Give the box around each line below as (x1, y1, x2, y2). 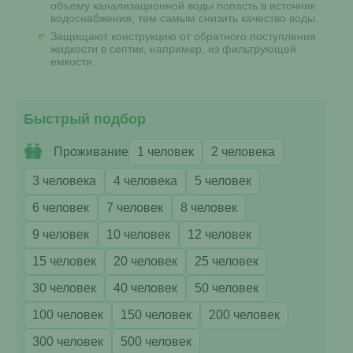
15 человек (32, 255, 96, 268)
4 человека (113, 174, 177, 188)
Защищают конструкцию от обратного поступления (50, 30, 316, 43)
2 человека (211, 145, 275, 158)
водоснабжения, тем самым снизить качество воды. (50, 12, 318, 24)
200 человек (209, 308, 280, 321)
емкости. (50, 55, 95, 68)
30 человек (32, 281, 96, 295)
